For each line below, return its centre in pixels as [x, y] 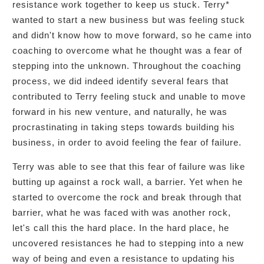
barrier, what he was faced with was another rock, [122, 212]
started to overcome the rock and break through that [127, 197]
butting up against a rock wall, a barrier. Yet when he [128, 181]
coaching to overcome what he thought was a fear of [127, 50]
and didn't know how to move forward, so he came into [132, 35]
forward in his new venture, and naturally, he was [120, 111]
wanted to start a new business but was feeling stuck [129, 19]
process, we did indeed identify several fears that [121, 81]
